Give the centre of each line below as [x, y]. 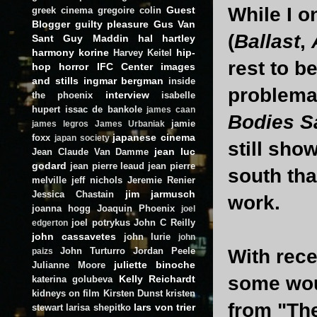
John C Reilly [165, 222]
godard [49, 165]
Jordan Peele [164, 250]
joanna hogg [61, 208]
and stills [55, 80]
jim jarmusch [160, 194]
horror [74, 66]
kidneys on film [66, 293]
